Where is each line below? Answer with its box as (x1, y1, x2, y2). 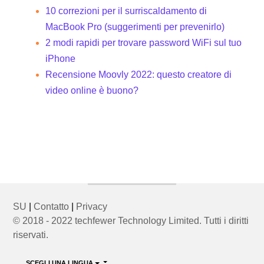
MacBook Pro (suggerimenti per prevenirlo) (45, 22, 225, 32)
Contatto (34, 201, 70, 212)
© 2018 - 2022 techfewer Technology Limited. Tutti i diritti (13, 215, 249, 226)
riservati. (13, 229, 49, 240)
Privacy (76, 201, 108, 212)
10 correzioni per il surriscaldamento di (45, 6, 207, 16)
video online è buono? (45, 85, 139, 96)
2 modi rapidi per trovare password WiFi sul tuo (45, 38, 242, 48)
